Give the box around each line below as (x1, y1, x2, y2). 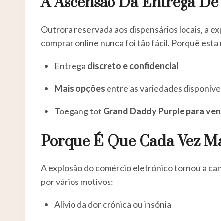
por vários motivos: (41, 176, 113, 187)
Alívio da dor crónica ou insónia (54, 198, 171, 210)
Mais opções (54, 82, 105, 94)
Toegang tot (54, 105, 103, 116)
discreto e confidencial (87, 60, 179, 71)
